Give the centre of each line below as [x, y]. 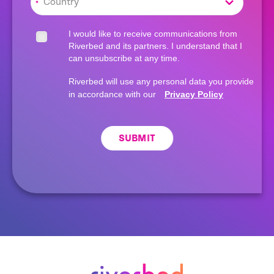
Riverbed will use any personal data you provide [161, 81]
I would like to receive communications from [153, 33]
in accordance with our [113, 94]
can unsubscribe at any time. [124, 58]
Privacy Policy [194, 94]
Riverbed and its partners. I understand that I [155, 46]
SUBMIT [137, 139]
